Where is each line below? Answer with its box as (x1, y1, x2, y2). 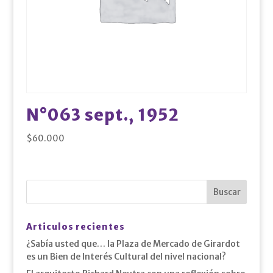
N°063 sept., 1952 (26, 104, 179, 125)
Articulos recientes (26, 221, 125, 232)
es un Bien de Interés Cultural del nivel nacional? (26, 250, 226, 262)
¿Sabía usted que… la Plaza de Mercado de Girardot (26, 238, 240, 249)
